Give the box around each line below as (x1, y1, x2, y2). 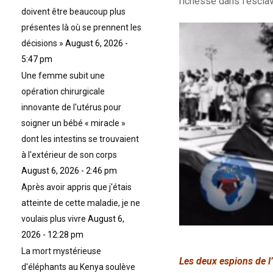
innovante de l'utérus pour (21, 102, 121, 113)
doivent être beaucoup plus (21, 7, 126, 17)
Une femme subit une (21, 71, 105, 81)
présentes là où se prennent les (21, 23, 141, 33)
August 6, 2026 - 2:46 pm (21, 166, 117, 176)
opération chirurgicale (21, 87, 105, 97)
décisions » (21, 38, 63, 49)
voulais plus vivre (21, 214, 86, 224)
